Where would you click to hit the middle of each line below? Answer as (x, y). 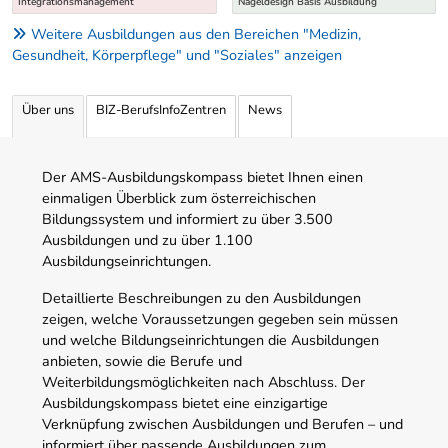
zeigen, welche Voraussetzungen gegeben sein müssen (220, 318)
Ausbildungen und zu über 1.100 (147, 239)
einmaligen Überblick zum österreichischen (179, 197)
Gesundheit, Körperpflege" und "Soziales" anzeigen (177, 55)
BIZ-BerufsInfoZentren (161, 109)
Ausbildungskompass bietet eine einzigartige (185, 402)
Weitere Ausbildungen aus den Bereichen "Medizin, (196, 34)
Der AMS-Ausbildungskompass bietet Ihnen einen (202, 176)
